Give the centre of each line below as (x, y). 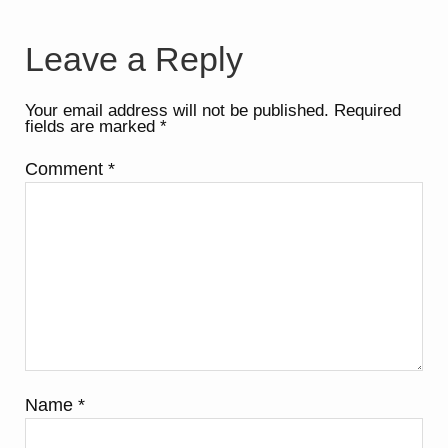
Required (368, 110)
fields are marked (93, 126)
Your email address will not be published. (177, 110)
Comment (67, 169)
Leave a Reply (134, 60)
